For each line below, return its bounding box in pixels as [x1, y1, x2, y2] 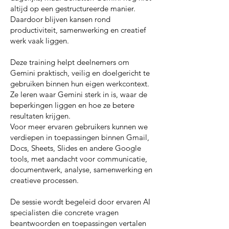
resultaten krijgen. [10, 111, 71, 121]
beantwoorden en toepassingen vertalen [10, 218, 146, 228]
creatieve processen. [10, 175, 79, 185]
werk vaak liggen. [10, 36, 69, 45]
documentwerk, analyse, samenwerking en [10, 165, 152, 174]
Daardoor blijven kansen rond [10, 14, 110, 24]
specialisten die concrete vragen [10, 208, 119, 217]
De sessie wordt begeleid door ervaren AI [10, 197, 150, 207]
